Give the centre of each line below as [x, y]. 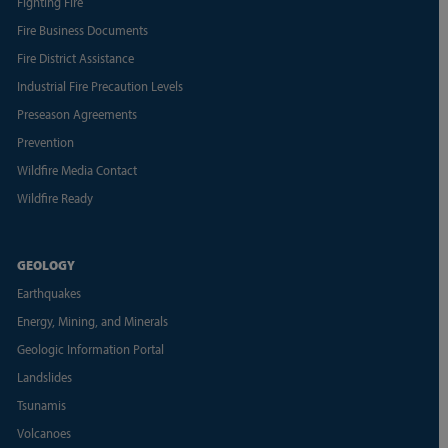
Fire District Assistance [75, 57]
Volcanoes [43, 432]
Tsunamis [41, 404]
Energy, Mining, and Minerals [92, 320]
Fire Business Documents [82, 29]
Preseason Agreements [76, 113]
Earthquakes [48, 292]
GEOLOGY [45, 264]
